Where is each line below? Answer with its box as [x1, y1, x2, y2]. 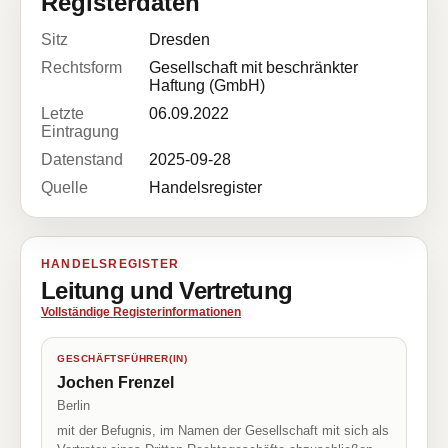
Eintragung [41, 123, 119, 140]
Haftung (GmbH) [149, 77, 265, 94]
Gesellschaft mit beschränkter [149, 59, 358, 76]
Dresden [149, 31, 210, 48]
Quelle [41, 179, 88, 196]
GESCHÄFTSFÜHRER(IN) [57, 353, 188, 364]
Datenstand [41, 151, 123, 168]
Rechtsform [41, 59, 122, 76]
